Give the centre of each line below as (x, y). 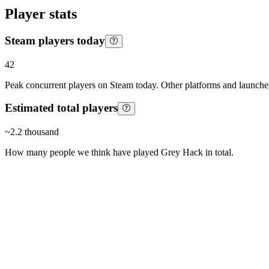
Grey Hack (182, 153)
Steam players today (55, 41)
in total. (218, 153)
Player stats (41, 14)
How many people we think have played (83, 153)
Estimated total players (61, 108)
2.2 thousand (35, 132)
